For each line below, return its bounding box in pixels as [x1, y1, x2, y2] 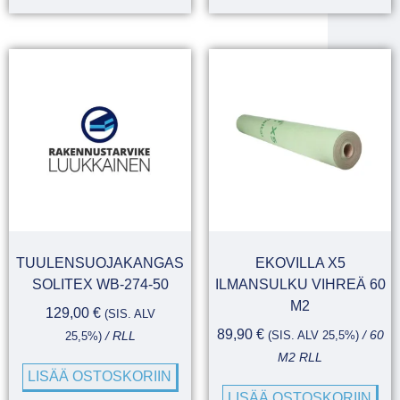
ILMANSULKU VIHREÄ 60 [214, 276, 386, 292]
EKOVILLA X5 [254, 254, 346, 271]
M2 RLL [278, 350, 322, 364]
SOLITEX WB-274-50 [31, 276, 169, 292]
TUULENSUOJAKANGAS [16, 254, 184, 271]
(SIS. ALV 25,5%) [267, 328, 359, 342]
